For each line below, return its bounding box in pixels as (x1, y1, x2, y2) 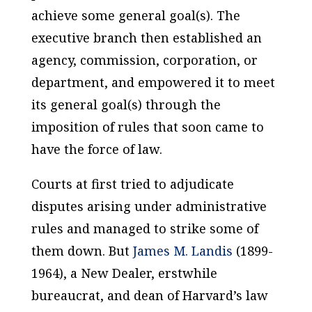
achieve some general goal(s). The (31, 6, 240, 24)
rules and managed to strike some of (31, 219, 258, 237)
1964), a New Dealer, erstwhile (31, 264, 217, 281)
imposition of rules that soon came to (31, 118, 264, 135)
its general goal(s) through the (31, 95, 221, 113)
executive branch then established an (31, 29, 262, 46)
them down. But (31, 242, 133, 259)
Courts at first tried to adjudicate (31, 175, 234, 192)
